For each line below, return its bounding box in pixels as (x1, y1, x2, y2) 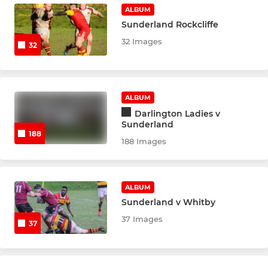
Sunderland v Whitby (121, 197, 216, 208)
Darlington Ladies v (135, 108, 221, 120)
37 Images (121, 214, 163, 224)
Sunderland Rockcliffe (121, 19, 219, 30)
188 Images (121, 136, 167, 147)
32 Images (121, 36, 163, 46)
